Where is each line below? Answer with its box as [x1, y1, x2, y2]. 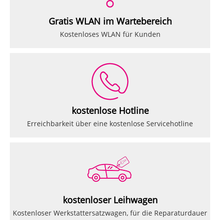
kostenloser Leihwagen [62, 194, 158, 206]
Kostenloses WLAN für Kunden [59, 29, 161, 39]
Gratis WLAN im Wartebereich [48, 15, 172, 27]
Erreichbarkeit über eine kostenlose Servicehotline [27, 119, 193, 129]
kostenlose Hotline [71, 105, 149, 117]
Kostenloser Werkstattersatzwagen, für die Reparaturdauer [13, 208, 207, 218]
